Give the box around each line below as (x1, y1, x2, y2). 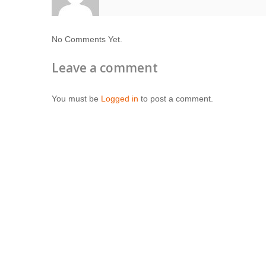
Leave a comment (52, 59, 158, 76)
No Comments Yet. (52, 34, 122, 44)
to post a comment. (138, 93, 213, 103)
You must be (52, 93, 101, 103)
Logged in (101, 93, 138, 103)
